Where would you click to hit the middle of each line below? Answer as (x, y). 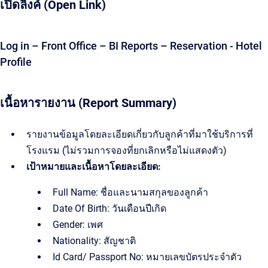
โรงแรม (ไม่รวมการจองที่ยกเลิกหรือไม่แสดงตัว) (127, 150)
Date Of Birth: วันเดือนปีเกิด (109, 208)
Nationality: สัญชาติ (94, 241)
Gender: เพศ (78, 225)
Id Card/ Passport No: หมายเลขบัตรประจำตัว (147, 257)
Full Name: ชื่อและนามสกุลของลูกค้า (130, 192)
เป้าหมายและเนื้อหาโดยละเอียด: (94, 167)
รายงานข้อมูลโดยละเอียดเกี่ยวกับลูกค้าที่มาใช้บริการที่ (140, 134)
